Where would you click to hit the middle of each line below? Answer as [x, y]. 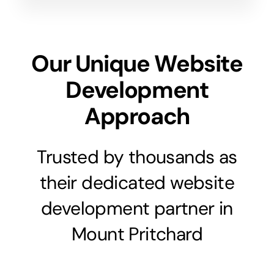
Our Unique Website [137, 63]
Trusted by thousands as [137, 157]
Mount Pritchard [137, 234]
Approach [137, 116]
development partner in [137, 208]
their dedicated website [137, 182]
